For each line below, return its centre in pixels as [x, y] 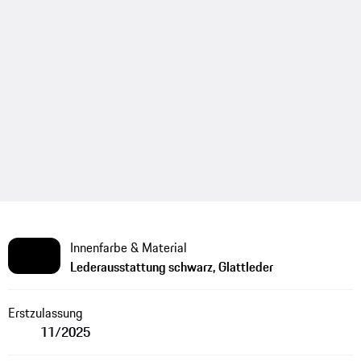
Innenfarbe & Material [128, 247]
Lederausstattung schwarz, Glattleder [171, 266]
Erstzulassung [45, 312]
